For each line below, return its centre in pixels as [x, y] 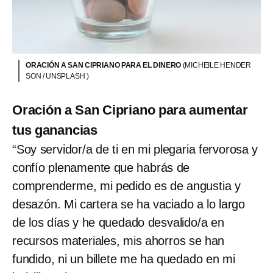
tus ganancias [55, 130]
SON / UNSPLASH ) [57, 76]
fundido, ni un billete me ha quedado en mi [124, 259]
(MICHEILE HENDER [217, 65]
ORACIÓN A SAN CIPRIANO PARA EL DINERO [104, 65]
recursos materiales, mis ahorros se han [119, 240]
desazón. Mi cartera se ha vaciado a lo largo [129, 204]
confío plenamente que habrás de [101, 167]
